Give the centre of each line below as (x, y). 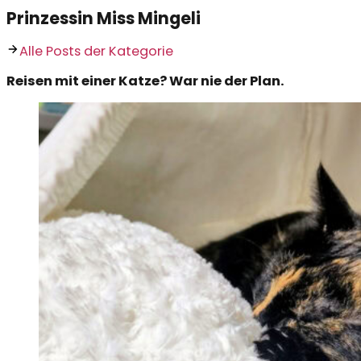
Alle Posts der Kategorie (97, 51)
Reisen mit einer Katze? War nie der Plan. (145, 81)
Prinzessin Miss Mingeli (104, 18)
